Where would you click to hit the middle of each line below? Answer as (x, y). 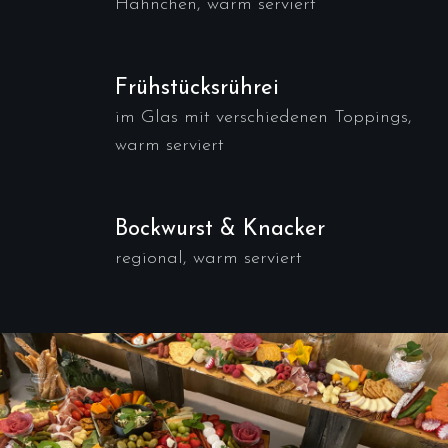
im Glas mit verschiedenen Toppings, (263, 117)
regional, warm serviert (208, 258)
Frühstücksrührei (197, 88)
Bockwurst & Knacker (220, 229)
